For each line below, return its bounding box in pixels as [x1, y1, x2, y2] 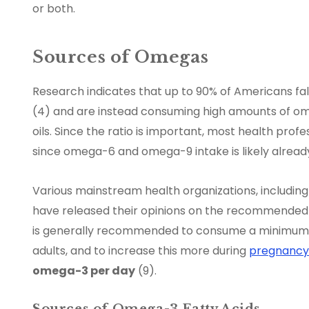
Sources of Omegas [32, 47, 209, 68]
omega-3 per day [32, 263, 135, 279]
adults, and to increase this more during [32, 243, 249, 259]
